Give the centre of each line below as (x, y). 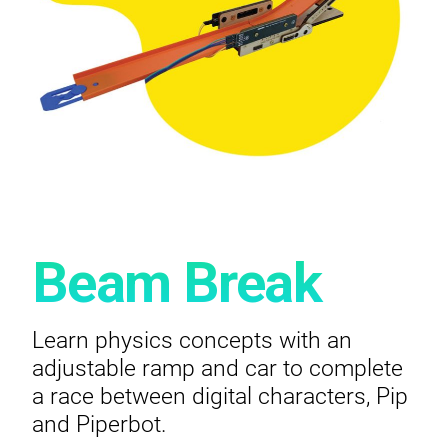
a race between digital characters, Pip (220, 394)
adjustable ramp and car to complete (217, 366)
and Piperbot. (99, 422)
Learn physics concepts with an (192, 338)
